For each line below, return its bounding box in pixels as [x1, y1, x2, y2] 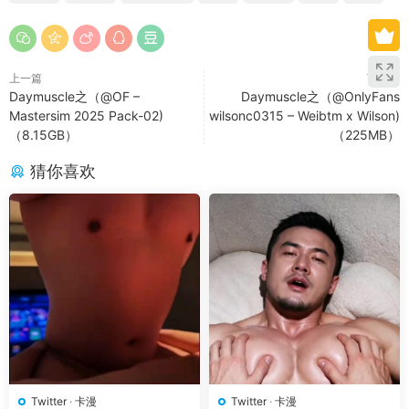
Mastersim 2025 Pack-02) [9, 108, 163, 123]
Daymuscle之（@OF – [9, 89, 140, 104]
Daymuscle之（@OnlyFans [241, 89, 400, 104]
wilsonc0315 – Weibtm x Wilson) [209, 108, 400, 123]
